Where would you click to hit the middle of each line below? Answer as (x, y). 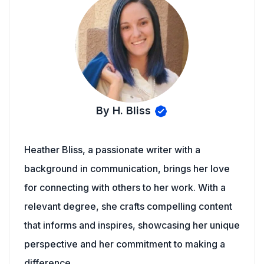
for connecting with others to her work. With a (125, 187)
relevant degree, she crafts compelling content (128, 206)
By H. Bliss (123, 110)
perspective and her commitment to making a (125, 244)
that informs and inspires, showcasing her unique (132, 225)
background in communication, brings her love (127, 169)
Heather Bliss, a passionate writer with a (112, 150)
